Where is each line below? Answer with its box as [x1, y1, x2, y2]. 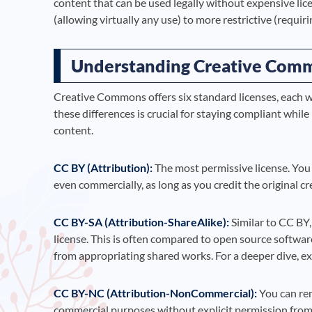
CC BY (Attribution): [54, 161, 153, 175]
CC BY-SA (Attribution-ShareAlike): [54, 215, 229, 229]
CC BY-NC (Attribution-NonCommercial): [54, 286, 257, 300]
